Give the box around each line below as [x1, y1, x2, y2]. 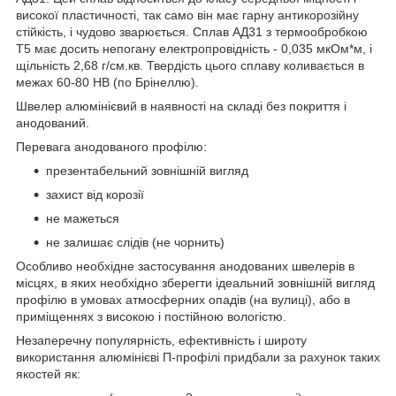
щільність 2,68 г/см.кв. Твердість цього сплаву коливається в [16, 57, 364, 72]
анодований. [16, 115, 89, 130]
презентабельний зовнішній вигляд [46, 163, 248, 178]
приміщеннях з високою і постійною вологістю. [16, 308, 286, 324]
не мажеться [46, 210, 119, 225]
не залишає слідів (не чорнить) [46, 234, 225, 249]
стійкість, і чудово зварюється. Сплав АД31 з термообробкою [16, 24, 368, 39]
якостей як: [16, 366, 80, 381]
